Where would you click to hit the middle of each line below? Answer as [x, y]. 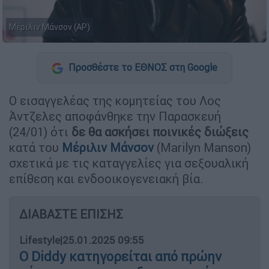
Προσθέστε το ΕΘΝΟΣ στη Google [142, 68]
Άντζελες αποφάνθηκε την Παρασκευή [115, 116]
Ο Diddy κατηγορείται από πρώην [120, 256]
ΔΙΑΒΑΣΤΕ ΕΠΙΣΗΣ [71, 214]
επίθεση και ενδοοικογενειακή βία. [106, 178]
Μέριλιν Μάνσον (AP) [50, 27]
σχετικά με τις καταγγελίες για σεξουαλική [129, 163]
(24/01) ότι [40, 131]
